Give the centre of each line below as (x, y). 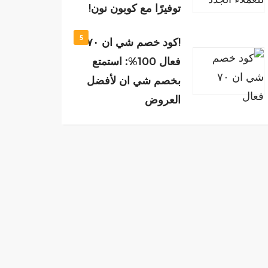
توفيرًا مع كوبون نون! (135, 8)
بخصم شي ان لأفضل (134, 81)
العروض (163, 100)
